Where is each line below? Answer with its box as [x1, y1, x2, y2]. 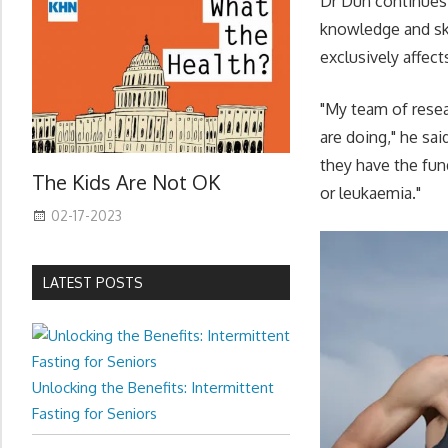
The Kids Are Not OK [32, 169, 220, 196]
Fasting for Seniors [32, 403, 157, 423]
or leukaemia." [320, 182, 422, 203]
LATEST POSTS [43, 273, 144, 291]
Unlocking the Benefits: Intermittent [32, 377, 274, 397]
